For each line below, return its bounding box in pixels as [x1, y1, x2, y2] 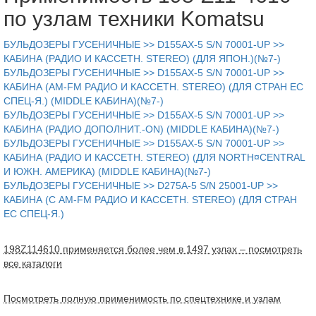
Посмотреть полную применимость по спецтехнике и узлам [4, 292, 281, 304]
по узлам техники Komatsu [4, 6, 265, 30]
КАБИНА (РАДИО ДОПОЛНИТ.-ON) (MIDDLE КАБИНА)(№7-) [4, 123, 279, 135]
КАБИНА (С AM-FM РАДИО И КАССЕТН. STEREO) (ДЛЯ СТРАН [4, 193, 297, 205]
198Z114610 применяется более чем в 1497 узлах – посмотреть [4, 243, 302, 255]
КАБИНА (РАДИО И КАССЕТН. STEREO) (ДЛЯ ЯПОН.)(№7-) [4, 52, 281, 64]
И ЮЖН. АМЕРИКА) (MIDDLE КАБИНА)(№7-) [4, 165, 211, 177]
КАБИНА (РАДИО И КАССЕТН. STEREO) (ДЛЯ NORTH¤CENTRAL [4, 151, 305, 163]
